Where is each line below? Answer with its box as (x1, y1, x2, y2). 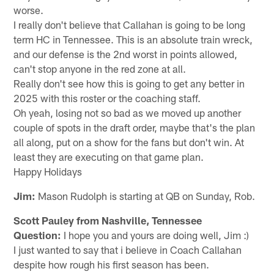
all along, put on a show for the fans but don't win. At (13, 135, 245, 148)
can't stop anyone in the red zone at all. (13, 62, 187, 75)
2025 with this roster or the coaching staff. (13, 91, 201, 104)
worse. (13, 3, 44, 16)
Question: (13, 228, 62, 241)
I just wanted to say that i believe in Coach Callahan (13, 243, 242, 256)
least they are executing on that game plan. (13, 150, 204, 163)
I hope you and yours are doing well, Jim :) (61, 228, 250, 241)
